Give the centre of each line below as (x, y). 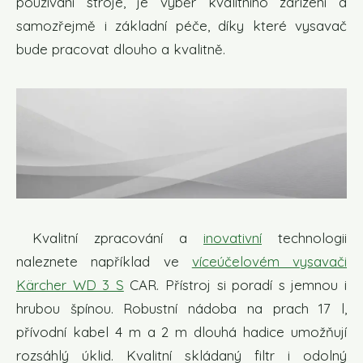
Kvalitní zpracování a (110, 238)
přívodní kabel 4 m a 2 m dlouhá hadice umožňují (181, 332)
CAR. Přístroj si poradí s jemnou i (235, 285)
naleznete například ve (104, 262)
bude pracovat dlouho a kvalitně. (121, 49)
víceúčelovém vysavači (269, 262)
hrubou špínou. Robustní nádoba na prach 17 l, (181, 309)
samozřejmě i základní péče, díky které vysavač (181, 26)
